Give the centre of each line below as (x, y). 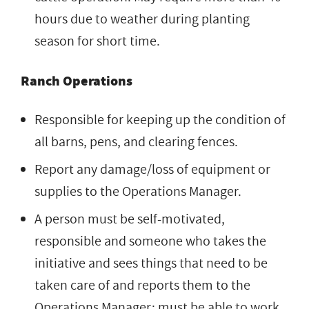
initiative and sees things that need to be (151, 263)
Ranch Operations (77, 81)
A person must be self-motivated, (130, 219)
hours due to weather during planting (142, 19)
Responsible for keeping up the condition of (160, 120)
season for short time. (97, 41)
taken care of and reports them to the (142, 285)
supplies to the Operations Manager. (138, 191)
